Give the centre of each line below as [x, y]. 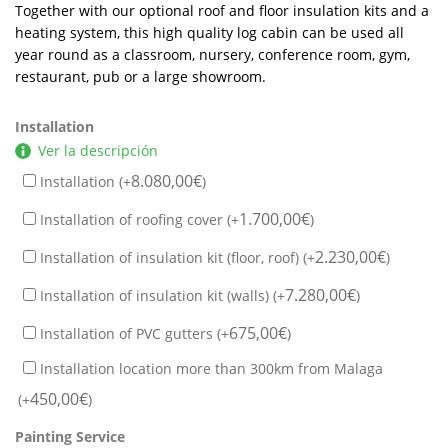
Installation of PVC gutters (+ [132, 333]
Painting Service [70, 436]
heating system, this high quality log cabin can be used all [209, 32]
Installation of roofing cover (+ [137, 219]
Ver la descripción [98, 150]
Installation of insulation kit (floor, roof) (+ [175, 257]
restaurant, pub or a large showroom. [140, 76]
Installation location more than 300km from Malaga [209, 368]
